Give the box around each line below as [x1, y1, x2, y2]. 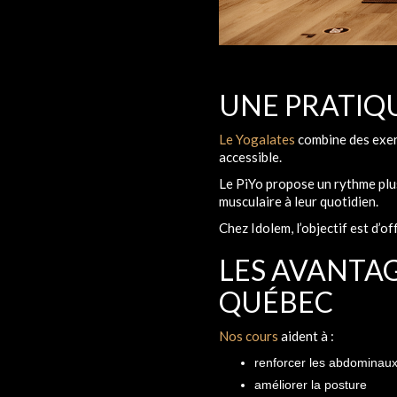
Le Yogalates [219, 130, 295, 147]
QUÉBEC [219, 284, 333, 319]
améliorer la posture [254, 377, 367, 392]
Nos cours [219, 327, 278, 344]
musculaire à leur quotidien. [219, 192, 378, 209]
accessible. [219, 148, 282, 165]
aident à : [278, 327, 334, 344]
